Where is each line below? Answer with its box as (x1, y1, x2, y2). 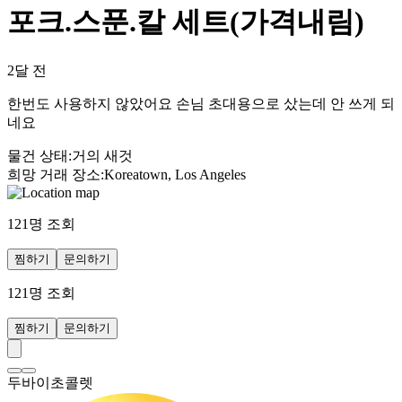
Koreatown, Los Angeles (104, 166, 246, 182)
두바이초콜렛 (7, 374, 93, 390)
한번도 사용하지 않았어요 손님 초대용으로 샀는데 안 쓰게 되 (7, 95, 395, 111)
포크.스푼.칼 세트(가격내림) (7, 5, 364, 39)
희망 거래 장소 (7, 166, 100, 182)
